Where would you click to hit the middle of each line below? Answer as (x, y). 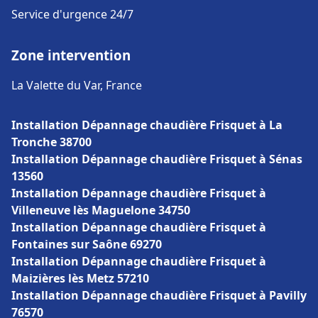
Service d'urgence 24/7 (72, 14)
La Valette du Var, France (77, 85)
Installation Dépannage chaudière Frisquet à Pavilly (159, 295)
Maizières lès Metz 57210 (80, 278)
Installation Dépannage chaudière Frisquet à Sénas (157, 159)
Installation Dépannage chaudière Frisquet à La (147, 125)
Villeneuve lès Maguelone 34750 (101, 210)
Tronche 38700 (51, 142)
